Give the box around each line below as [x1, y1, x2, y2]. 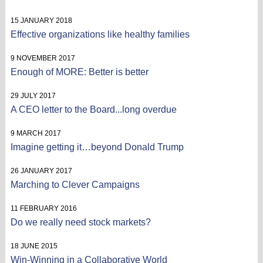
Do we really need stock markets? [10, 217, 151, 227]
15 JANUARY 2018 [10, 16, 72, 25]
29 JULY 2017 [10, 91, 56, 100]
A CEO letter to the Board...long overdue [10, 104, 177, 114]
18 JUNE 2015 [10, 241, 58, 250]
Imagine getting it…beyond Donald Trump [10, 141, 184, 152]
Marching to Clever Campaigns [10, 179, 140, 190]
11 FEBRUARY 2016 [10, 204, 77, 213]
